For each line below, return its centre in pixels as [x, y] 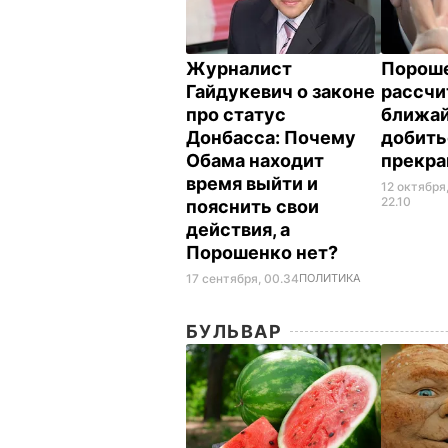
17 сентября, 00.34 [242, 278]
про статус [236, 114]
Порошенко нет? [264, 252]
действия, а [238, 229]
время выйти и [252, 183]
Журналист [239, 68]
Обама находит [255, 160]
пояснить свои [252, 206]
